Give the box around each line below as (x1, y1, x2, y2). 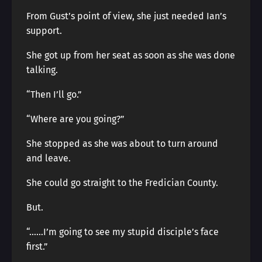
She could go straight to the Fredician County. (26, 177, 218, 188)
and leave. (26, 153, 71, 164)
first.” (26, 241, 48, 252)
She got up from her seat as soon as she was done (26, 50, 235, 61)
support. (26, 25, 62, 36)
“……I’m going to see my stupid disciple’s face (26, 226, 219, 237)
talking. (26, 64, 58, 75)
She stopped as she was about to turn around (26, 138, 218, 149)
